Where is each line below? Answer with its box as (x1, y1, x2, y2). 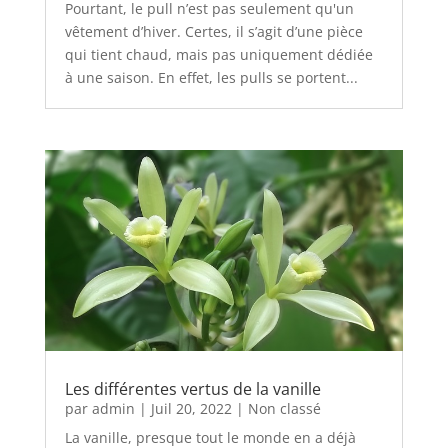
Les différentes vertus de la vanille (64, 377, 321, 400)
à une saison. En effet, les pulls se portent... (64, 67, 358, 87)
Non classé (247, 398, 321, 418)
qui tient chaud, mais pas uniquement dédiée (64, 44, 373, 64)
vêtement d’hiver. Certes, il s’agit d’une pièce (64, 21, 363, 41)
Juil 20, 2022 (150, 398, 232, 418)
